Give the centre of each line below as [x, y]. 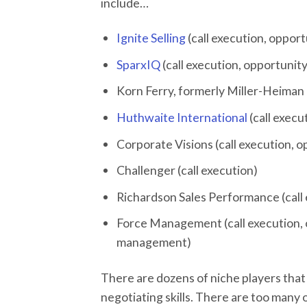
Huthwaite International [182, 117]
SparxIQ [139, 64]
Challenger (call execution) [187, 170]
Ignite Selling [151, 38]
